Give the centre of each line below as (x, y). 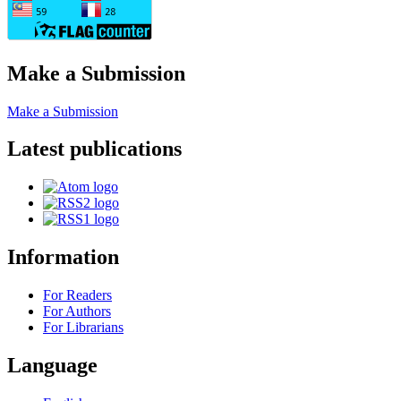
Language (52, 366)
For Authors (77, 311)
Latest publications (94, 149)
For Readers (77, 295)
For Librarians (83, 328)
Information (63, 257)
